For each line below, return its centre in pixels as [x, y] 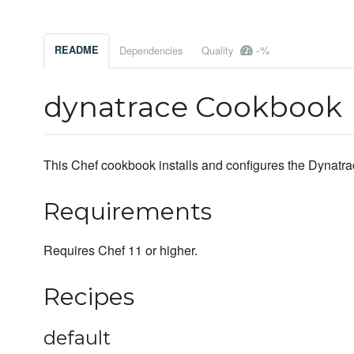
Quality [219, 51]
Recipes [89, 297]
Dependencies [151, 51]
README [77, 50]
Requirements [128, 212]
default [77, 338]
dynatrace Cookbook [193, 107]
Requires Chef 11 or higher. [121, 250]
